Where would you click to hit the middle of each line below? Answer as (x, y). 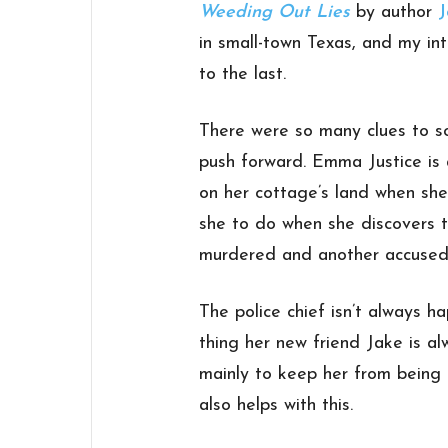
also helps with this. (276, 405)
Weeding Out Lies (275, 12)
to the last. (246, 74)
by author (391, 12)
